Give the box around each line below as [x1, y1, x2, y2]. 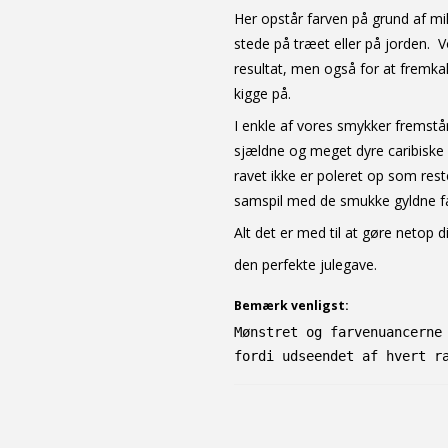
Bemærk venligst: [234, 297, 349, 315]
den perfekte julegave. [234, 254, 377, 274]
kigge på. [234, 83, 295, 103]
